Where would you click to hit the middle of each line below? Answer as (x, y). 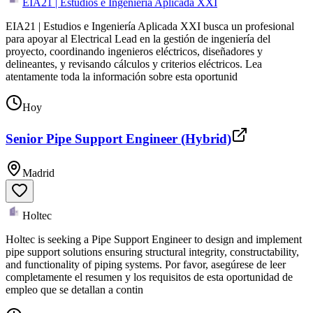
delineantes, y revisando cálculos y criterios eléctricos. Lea (134, 64)
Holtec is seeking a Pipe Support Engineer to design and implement (154, 240)
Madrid (38, 173)
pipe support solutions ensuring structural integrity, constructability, (152, 252)
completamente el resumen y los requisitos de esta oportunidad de (149, 277)
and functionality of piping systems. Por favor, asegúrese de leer (146, 265)
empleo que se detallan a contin (74, 290)
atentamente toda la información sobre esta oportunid (122, 76)
